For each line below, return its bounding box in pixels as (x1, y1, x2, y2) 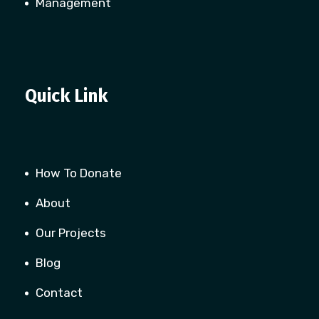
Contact (36, 286, 83, 300)
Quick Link (25, 85, 108, 107)
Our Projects (36, 226, 106, 240)
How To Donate (36, 166, 122, 180)
